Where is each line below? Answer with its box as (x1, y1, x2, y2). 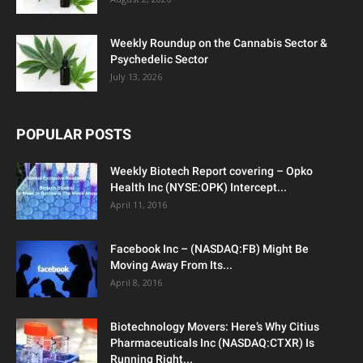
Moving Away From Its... (110, 258, 233, 271)
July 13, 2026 (110, 70, 162, 83)
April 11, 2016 (110, 198, 167, 211)
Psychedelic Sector (110, 52, 208, 66)
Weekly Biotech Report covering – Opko (110, 164, 313, 177)
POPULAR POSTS (16, 125, 131, 143)
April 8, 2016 (110, 275, 162, 288)
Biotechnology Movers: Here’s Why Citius (110, 319, 319, 333)
